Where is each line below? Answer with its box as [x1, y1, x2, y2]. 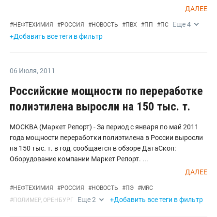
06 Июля [10, 67, 37, 75]
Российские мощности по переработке [10, 84, 203, 98]
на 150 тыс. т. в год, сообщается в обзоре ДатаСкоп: [10, 144, 176, 152]
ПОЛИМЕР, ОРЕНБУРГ [13, 197, 74, 203]
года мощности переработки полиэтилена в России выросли [10, 134, 203, 141]
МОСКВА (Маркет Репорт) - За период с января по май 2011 [10, 123, 199, 131]
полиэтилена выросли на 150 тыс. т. [10, 100, 190, 113]
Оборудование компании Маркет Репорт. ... [10, 155, 148, 163]
